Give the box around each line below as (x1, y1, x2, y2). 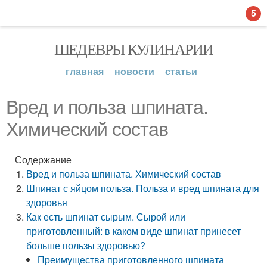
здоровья (26, 195, 68, 209)
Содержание (15, 153, 72, 166)
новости (114, 64, 154, 78)
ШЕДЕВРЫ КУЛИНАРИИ (54, 39, 213, 59)
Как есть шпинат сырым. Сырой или (26, 210, 186, 223)
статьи (164, 64, 197, 78)
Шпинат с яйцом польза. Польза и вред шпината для (26, 181, 260, 195)
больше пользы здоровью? (26, 238, 146, 252)
